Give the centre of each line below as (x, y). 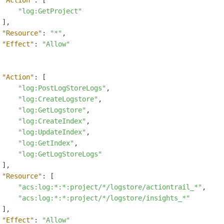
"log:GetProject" (50, 11)
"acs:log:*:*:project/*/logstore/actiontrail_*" (110, 187)
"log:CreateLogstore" (58, 99)
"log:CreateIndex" (52, 121)
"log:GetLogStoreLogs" (60, 154)
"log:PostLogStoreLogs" (62, 88)
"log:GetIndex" (46, 143)
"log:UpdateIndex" (52, 132)
